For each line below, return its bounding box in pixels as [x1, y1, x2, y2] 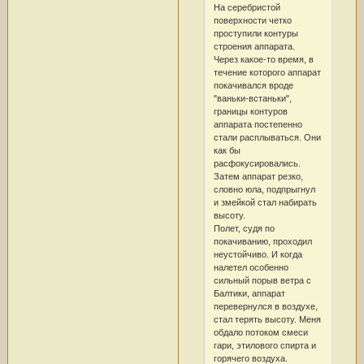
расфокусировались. [213, 158, 301, 168]
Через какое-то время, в [213, 54, 314, 64]
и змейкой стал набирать [213, 197, 317, 207]
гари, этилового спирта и [213, 340, 316, 350]
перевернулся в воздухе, [213, 301, 318, 311]
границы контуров [213, 106, 288, 116]
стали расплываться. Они [213, 132, 321, 142]
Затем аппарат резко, [213, 171, 303, 181]
